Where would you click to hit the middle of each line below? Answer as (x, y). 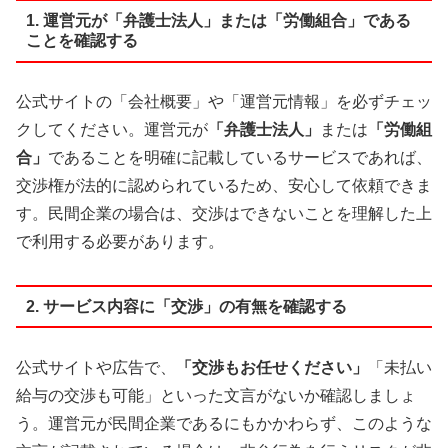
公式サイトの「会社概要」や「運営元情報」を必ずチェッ (224, 102)
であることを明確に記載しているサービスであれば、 (240, 158)
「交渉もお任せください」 (272, 368)
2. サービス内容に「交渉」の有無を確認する (186, 306)
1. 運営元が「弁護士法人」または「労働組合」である (218, 20)
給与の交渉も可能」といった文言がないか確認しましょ (216, 396)
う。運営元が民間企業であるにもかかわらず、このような (224, 424)
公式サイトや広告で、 (96, 368)
